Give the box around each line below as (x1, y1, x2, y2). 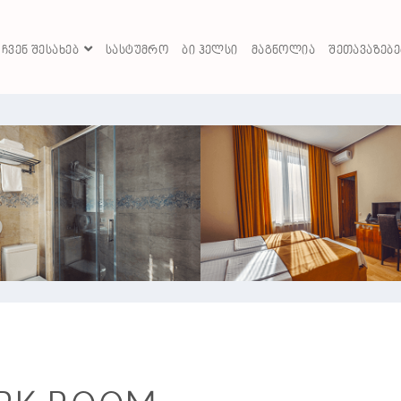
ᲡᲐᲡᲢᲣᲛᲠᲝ (105, 45, 169, 57)
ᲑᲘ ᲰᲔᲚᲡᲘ (182, 45, 238, 57)
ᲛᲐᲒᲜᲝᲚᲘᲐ (251, 45, 316, 57)
